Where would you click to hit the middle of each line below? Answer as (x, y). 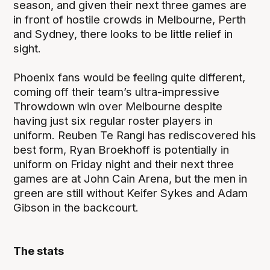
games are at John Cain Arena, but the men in (130, 178)
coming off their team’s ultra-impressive (117, 92)
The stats (39, 251)
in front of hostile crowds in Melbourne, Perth (130, 19)
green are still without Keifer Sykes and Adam (131, 193)
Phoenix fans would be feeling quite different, (130, 77)
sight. (27, 48)
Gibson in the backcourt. (76, 207)
